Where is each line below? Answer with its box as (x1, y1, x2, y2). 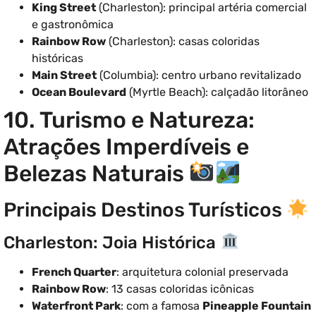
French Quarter (32, 265, 116, 279)
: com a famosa (121, 299, 202, 313)
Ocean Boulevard (32, 85, 126, 99)
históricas (32, 51, 83, 66)
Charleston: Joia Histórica (4, 233, 220, 253)
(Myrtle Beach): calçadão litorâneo (126, 85, 308, 99)
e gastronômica (32, 18, 114, 32)
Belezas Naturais (4, 160, 189, 188)
